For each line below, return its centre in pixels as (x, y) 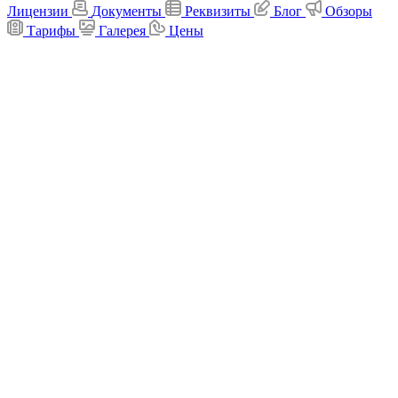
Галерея (122, 30)
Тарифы (51, 30)
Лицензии (38, 11)
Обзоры (349, 11)
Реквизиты (218, 11)
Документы (127, 11)
